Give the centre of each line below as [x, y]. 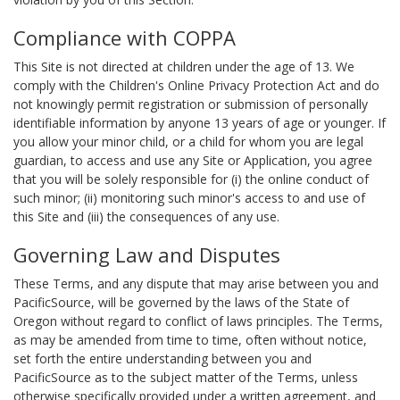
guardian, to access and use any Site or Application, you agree [193, 160]
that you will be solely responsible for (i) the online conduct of [191, 179]
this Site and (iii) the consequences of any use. [146, 217]
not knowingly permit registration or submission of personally [191, 104]
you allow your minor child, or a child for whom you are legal [188, 142]
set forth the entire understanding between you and [162, 358]
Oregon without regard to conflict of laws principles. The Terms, [198, 321]
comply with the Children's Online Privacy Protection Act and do [196, 85]
